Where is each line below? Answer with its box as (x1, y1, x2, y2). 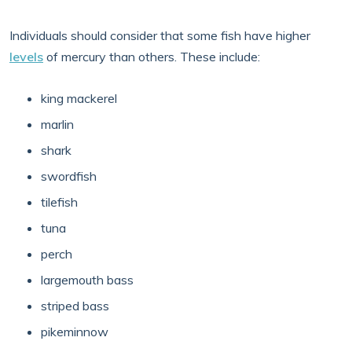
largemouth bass (41, 272, 134, 288)
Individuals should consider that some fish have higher (9, 27, 310, 43)
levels (9, 49, 43, 64)
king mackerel (41, 90, 117, 106)
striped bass (41, 298, 109, 313)
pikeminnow (41, 324, 108, 339)
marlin (41, 116, 74, 132)
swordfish (41, 168, 97, 184)
